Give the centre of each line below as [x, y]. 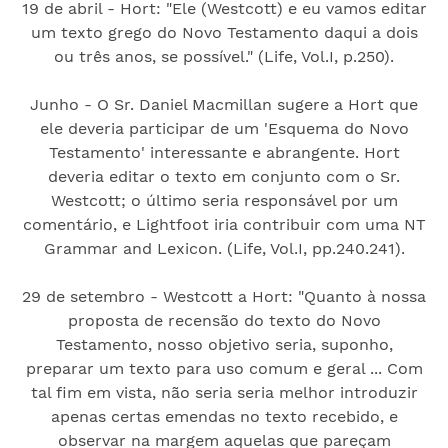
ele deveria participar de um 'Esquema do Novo [224, 128]
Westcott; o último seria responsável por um [224, 200]
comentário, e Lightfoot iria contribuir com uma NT [224, 224]
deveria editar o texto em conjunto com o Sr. [224, 176]
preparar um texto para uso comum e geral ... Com [224, 368]
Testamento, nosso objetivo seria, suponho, [224, 344]
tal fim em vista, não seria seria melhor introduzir [224, 392]
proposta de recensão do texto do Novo [224, 320]
